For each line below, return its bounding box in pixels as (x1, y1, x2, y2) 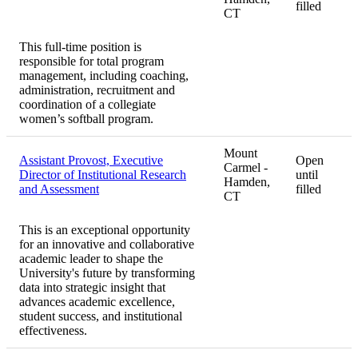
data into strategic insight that (19, 280, 165, 295)
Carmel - (224, 161, 268, 175)
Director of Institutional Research (19, 168, 186, 182)
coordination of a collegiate (19, 97, 156, 112)
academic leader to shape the (19, 252, 163, 266)
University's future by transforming (19, 266, 195, 280)
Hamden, (224, 175, 270, 189)
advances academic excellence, (19, 295, 175, 309)
